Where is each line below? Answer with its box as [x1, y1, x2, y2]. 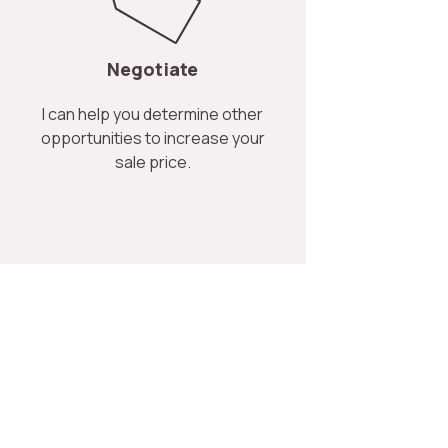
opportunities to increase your [40, 126, 265, 149]
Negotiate [106, 56, 199, 81]
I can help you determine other [42, 102, 264, 125]
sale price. [114, 150, 191, 173]
